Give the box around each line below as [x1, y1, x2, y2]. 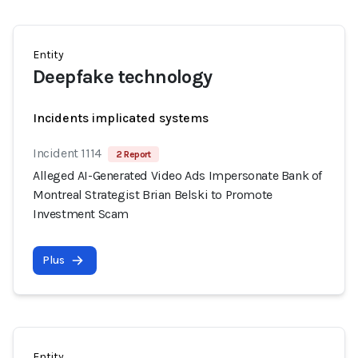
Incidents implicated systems [33, 110, 209, 125]
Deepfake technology [33, 66, 213, 88]
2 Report [115, 149, 151, 160]
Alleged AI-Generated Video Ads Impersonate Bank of [33, 168, 323, 183]
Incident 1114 [33, 145, 101, 161]
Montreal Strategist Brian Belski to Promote [33, 187, 272, 202]
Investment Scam [33, 206, 129, 221]
